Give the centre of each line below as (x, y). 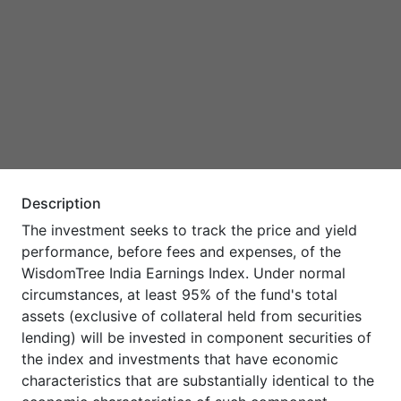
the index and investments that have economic (180, 359)
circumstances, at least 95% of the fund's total (179, 294)
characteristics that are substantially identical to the (198, 380)
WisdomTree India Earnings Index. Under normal (183, 273)
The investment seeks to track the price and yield (189, 230)
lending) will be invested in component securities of (196, 337)
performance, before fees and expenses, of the (181, 252)
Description (61, 203)
